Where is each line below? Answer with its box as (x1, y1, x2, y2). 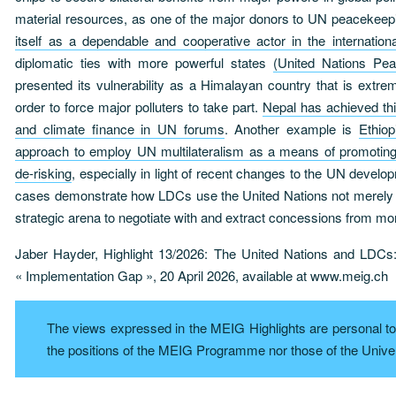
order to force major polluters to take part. (15, 96, 263, 116)
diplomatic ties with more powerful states (15, 52, 274, 72)
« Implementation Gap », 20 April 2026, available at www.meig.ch (15, 265, 389, 285)
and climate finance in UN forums (15, 118, 225, 138)
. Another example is (224, 118, 360, 138)
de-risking (15, 163, 72, 182)
